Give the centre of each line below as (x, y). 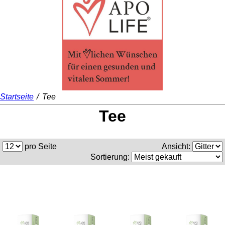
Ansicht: (177, 147)
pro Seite (40, 147)
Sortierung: (111, 157)
